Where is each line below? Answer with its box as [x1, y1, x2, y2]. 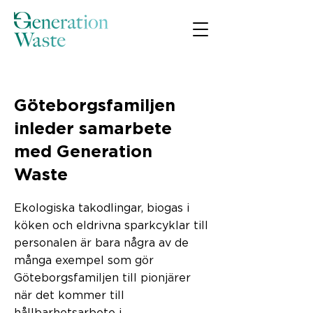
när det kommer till [14, 290, 124, 301]
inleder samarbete [14, 121, 172, 138]
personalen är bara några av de [14, 238, 189, 249]
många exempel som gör [14, 255, 154, 266]
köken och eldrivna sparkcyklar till [14, 220, 208, 231]
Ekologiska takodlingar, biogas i [14, 203, 189, 214]
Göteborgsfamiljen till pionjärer [14, 272, 191, 284]
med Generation [14, 144, 152, 161]
